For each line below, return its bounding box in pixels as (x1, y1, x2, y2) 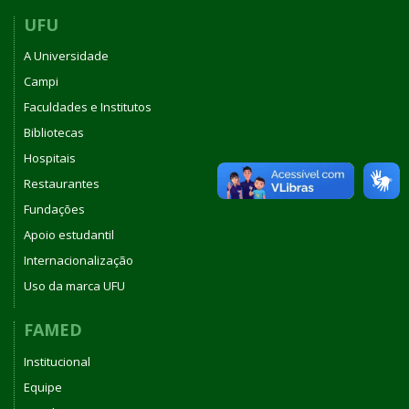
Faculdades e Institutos (24, 99, 152, 116)
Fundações (24, 201, 85, 218)
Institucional (24, 352, 90, 370)
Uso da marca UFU (24, 278, 125, 295)
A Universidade (24, 47, 109, 65)
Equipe (24, 378, 62, 395)
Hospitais (24, 150, 76, 167)
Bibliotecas (24, 124, 84, 142)
